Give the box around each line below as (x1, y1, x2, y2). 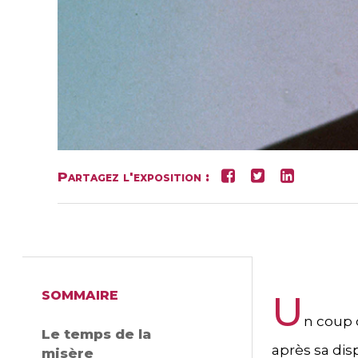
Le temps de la (42, 326, 151, 342)
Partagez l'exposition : (58, 169, 221, 185)
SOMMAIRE (42, 288, 118, 303)
